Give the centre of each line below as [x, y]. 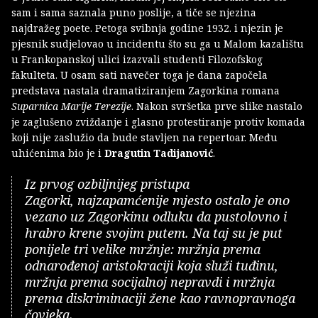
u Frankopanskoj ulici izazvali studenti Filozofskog [137, 59]
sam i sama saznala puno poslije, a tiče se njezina [134, 12]
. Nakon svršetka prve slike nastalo [217, 106]
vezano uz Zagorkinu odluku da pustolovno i [156, 216]
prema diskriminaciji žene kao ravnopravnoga [160, 298]
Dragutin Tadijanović [159, 153]
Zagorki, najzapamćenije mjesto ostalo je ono [157, 200]
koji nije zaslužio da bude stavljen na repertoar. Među [144, 137]
